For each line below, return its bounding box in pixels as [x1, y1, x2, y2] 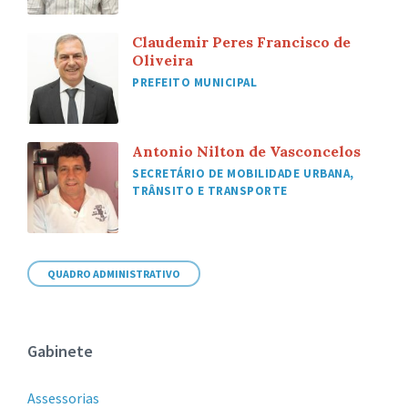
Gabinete [27, 341, 93, 362]
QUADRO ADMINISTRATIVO [47, 267, 180, 281]
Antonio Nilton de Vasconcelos [132, 142, 361, 161]
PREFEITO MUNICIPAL [132, 75, 258, 91]
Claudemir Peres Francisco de [132, 33, 351, 52]
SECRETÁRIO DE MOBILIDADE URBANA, [132, 166, 354, 182]
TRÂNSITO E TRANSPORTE [132, 183, 288, 199]
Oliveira [132, 51, 193, 70]
